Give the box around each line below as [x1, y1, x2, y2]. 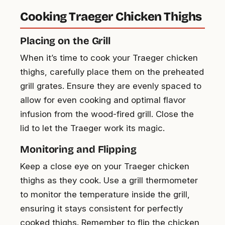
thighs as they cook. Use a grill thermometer [20, 175, 198, 186]
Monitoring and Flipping [20, 143, 137, 156]
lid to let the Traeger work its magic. [20, 123, 165, 134]
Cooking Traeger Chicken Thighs [20, 10, 202, 24]
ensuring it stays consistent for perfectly [20, 203, 183, 214]
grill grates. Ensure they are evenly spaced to [20, 81, 201, 91]
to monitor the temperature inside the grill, [20, 189, 190, 200]
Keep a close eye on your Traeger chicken [20, 161, 189, 172]
